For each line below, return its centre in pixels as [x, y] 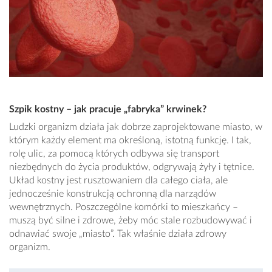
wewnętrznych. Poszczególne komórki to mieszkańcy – [124, 207]
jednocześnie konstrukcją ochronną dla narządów [113, 193]
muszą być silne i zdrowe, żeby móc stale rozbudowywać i [131, 220]
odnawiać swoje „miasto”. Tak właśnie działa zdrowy [118, 233]
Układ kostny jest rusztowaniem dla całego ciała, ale [118, 180]
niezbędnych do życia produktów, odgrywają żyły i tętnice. [132, 167]
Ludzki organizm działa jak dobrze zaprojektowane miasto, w [136, 127]
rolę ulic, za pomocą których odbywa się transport [114, 153]
